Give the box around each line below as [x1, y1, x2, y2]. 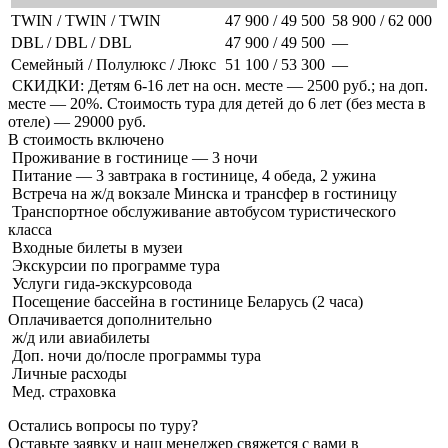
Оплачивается [8, 310, 107, 328]
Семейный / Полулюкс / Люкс [11, 55, 216, 73]
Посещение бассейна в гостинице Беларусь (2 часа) [8, 292, 363, 310]
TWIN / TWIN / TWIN [11, 11, 161, 29]
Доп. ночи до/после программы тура [8, 346, 261, 364]
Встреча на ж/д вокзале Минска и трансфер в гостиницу [8, 184, 397, 202]
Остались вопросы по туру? [8, 416, 198, 434]
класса [8, 220, 52, 238]
